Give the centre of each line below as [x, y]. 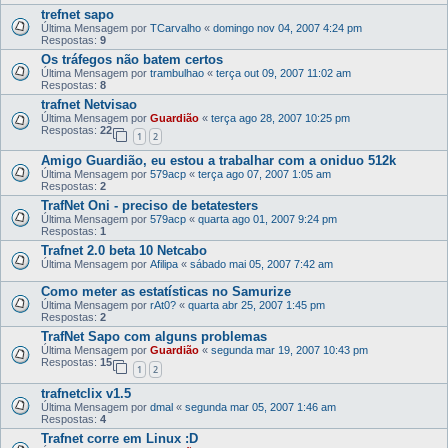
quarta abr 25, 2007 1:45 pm [256, 305]
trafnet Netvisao [89, 104]
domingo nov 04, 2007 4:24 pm [287, 27]
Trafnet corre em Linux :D [119, 438]
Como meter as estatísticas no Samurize [166, 292]
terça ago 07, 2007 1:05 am [264, 174]
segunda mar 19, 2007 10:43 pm [289, 350]
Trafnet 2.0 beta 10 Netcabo [124, 251]
